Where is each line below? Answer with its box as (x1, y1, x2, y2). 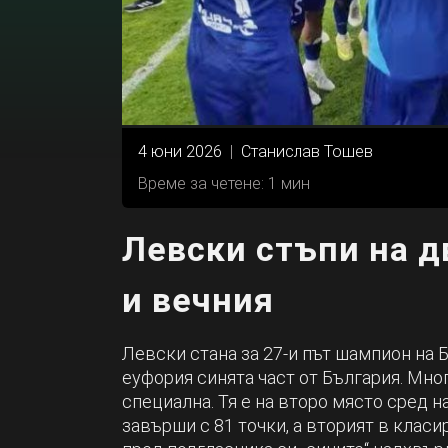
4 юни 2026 (138, 142, 222, 162)
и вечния (122, 280, 274, 321)
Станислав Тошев (241, 142, 373, 162)
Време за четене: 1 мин (138, 174, 310, 194)
